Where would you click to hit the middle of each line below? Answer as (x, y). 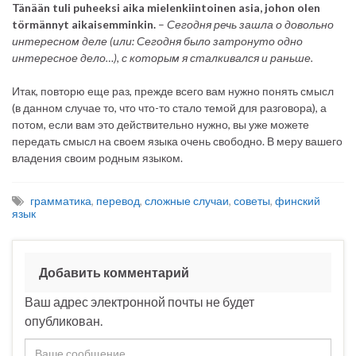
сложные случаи (187, 201)
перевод (118, 201)
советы (252, 201)
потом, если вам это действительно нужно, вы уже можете (161, 125)
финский (298, 201)
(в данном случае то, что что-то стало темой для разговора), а (169, 108)
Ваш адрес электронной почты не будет (139, 302)
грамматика (61, 201)
